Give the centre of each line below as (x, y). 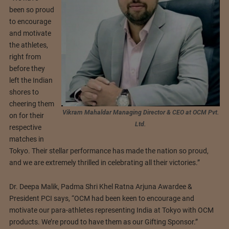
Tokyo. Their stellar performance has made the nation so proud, (109, 151)
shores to (24, 92)
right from (25, 56)
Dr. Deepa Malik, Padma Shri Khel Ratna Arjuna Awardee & (100, 186)
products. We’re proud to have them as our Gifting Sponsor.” (103, 222)
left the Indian (31, 80)
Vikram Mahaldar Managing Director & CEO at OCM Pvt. (141, 112)
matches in (26, 139)
